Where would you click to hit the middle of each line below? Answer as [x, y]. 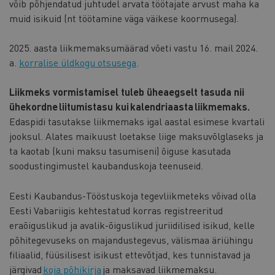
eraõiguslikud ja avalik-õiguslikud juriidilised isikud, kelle [132, 225]
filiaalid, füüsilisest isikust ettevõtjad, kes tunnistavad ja [130, 254]
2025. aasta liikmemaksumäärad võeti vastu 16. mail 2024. [134, 47]
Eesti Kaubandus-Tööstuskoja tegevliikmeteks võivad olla [133, 195]
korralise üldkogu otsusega [78, 62]
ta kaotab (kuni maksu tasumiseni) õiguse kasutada [120, 150]
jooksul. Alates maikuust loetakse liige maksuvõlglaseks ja [136, 136]
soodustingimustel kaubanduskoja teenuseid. [107, 165]
